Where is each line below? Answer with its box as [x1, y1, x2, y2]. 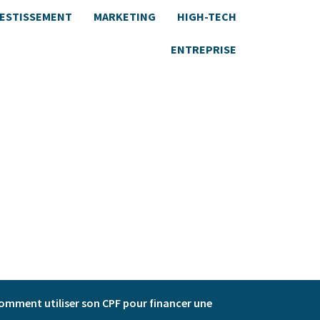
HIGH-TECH [177, 9, 236, 24]
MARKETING [94, 9, 156, 24]
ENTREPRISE [171, 42, 236, 56]
